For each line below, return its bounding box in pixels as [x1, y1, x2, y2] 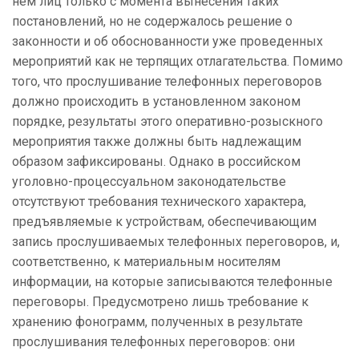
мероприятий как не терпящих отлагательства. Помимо [12, 54, 343, 70]
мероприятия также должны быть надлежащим [12, 134, 301, 150]
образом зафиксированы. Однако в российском [12, 154, 301, 170]
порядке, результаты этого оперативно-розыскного [12, 114, 323, 130]
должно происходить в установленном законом [12, 94, 301, 110]
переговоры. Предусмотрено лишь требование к [12, 294, 309, 310]
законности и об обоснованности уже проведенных [12, 34, 323, 50]
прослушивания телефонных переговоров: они [12, 334, 295, 350]
